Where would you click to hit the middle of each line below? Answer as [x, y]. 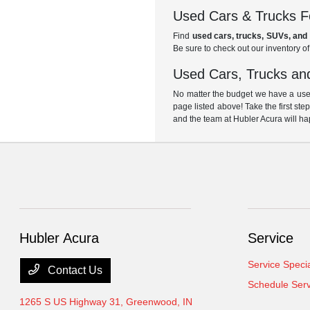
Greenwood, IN [159, 302]
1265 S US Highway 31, [73, 302]
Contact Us [74, 271]
